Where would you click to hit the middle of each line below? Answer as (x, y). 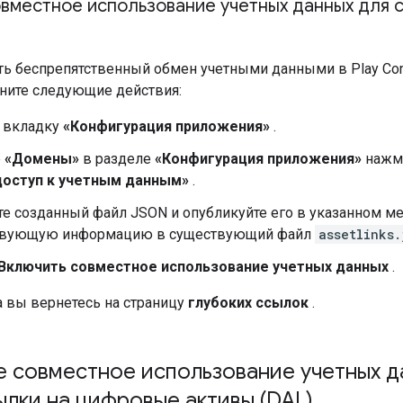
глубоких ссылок (248, 302)
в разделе (117, 158)
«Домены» (42, 158)
